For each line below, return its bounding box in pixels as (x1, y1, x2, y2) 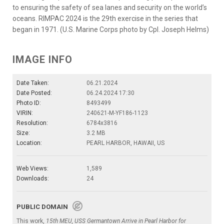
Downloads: (16, 174, 49, 182)
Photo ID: (16, 99, 41, 106)
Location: (16, 139, 42, 146)
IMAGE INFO (12, 53, 72, 65)
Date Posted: (16, 89, 52, 96)
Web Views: (16, 164, 48, 172)
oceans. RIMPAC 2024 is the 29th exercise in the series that (12, 14, 198, 22)
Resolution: (16, 119, 48, 126)
